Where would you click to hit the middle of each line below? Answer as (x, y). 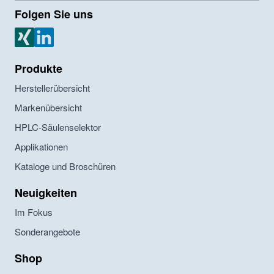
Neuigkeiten (46, 193)
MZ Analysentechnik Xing (65, 34)
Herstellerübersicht (52, 88)
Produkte (39, 69)
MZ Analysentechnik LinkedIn (93, 34)
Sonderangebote (47, 232)
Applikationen (41, 147)
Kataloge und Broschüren (65, 166)
